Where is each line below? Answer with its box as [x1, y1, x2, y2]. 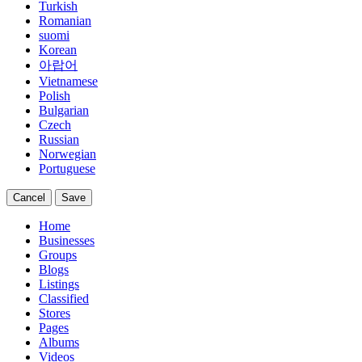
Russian [39, 133, 79, 146]
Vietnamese [39, 74, 98, 88]
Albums [39, 335, 79, 349]
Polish [39, 89, 70, 103]
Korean [39, 43, 77, 57]
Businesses [39, 234, 95, 247]
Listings [39, 277, 79, 291]
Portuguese [39, 162, 95, 175]
